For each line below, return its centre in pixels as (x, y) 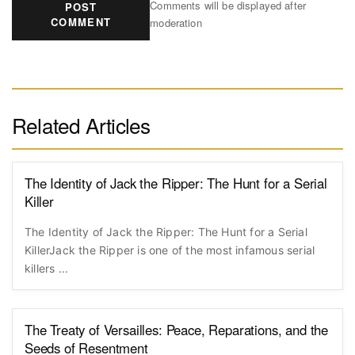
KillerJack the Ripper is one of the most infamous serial (170, 250)
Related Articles (81, 124)
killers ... (47, 269)
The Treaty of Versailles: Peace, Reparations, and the (177, 329)
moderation (176, 22)
